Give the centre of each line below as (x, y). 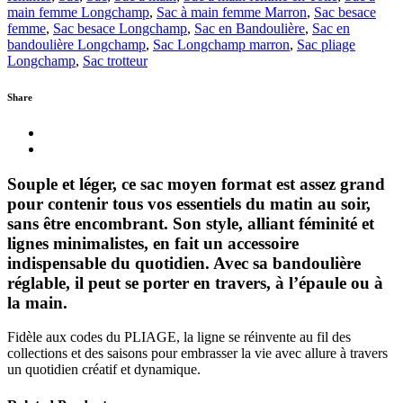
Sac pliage (326, 44)
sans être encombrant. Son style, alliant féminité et (191, 223)
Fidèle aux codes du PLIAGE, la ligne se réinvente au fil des (179, 337)
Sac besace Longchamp (120, 28)
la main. (37, 302)
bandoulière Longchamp (76, 44)
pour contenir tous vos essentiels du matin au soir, (189, 203)
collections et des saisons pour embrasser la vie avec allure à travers (197, 354)
